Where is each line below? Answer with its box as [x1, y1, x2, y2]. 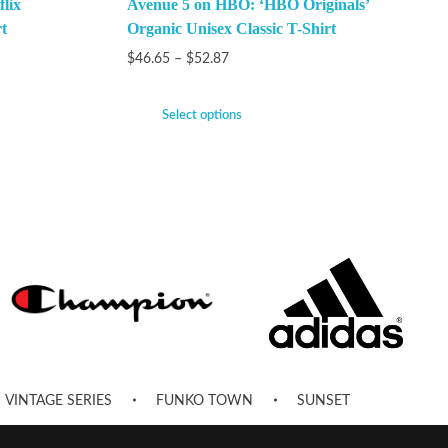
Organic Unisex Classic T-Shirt [126, 19, 336, 37]
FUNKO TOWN [156, 394, 253, 409]
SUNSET [297, 394, 351, 409]
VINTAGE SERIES [5, 394, 112, 409]
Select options [161, 108, 242, 122]
